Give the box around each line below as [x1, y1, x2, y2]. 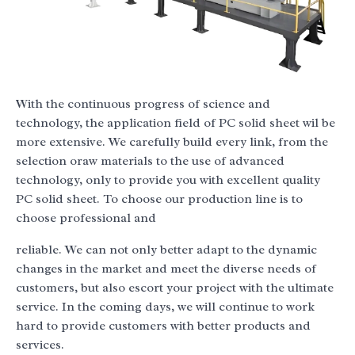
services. [16, 337, 64, 353]
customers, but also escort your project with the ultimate [16, 280, 334, 296]
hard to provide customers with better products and [16, 318, 311, 334]
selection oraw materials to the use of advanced [16, 153, 284, 170]
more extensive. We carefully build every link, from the [16, 134, 328, 151]
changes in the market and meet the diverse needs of [16, 261, 316, 277]
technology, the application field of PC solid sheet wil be [16, 115, 335, 132]
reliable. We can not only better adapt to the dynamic [16, 242, 317, 258]
